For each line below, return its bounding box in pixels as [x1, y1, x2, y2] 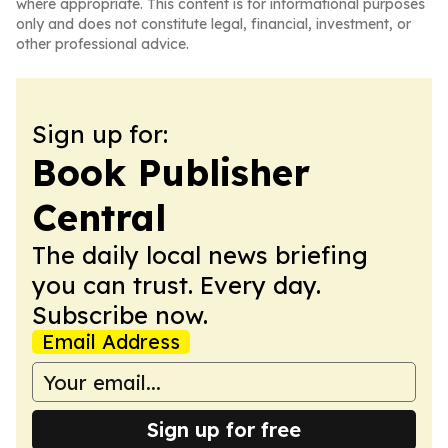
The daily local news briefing [32, 240, 368, 270]
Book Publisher [32, 150, 310, 195]
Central [32, 195, 166, 240]
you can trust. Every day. [32, 270, 321, 300]
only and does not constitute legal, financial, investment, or [16, 15, 411, 33]
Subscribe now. [32, 300, 208, 330]
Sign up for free [147, 417, 301, 442]
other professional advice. [16, 35, 189, 53]
